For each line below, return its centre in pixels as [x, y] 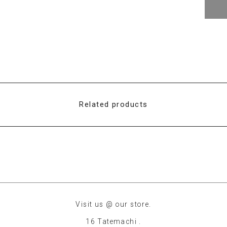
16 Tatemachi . [113, 221]
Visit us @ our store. [113, 204]
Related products [113, 104]
